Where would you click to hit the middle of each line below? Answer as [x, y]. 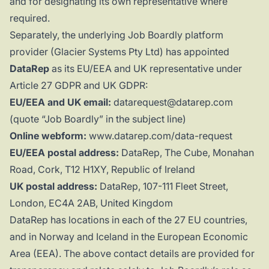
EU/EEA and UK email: [60, 102]
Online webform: [48, 136]
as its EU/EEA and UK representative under [146, 69]
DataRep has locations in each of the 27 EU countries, [128, 220]
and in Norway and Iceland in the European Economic [129, 237]
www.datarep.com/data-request [161, 136]
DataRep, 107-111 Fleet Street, [163, 186]
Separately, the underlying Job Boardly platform [116, 35]
